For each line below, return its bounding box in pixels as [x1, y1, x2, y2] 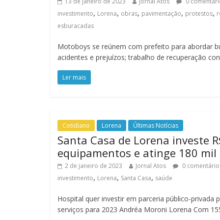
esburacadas [57, 21, 94, 30]
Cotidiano [62, 121, 90, 130]
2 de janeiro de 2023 [65, 161, 122, 170]
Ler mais [62, 73, 86, 82]
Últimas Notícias [133, 121, 178, 130]
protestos [185, 9, 213, 18]
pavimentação [141, 9, 181, 18]
